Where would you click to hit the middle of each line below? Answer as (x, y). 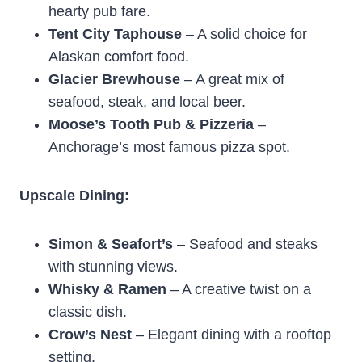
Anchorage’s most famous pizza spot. (169, 147)
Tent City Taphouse (115, 34)
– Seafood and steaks (245, 244)
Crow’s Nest (90, 334)
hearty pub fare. (99, 11)
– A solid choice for (244, 34)
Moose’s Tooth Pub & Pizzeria (151, 124)
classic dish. (88, 311)
